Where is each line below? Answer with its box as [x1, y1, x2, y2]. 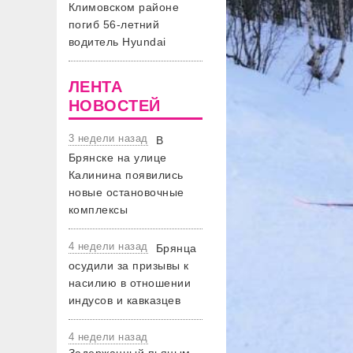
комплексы [69, 203, 128, 216]
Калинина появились [69, 169, 184, 181]
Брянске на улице [69, 151, 167, 164]
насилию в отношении [69, 277, 191, 289]
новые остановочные [69, 186, 184, 199]
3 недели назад [69, 132, 148, 144]
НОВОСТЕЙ [69, 97, 161, 114]
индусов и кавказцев [69, 294, 181, 307]
